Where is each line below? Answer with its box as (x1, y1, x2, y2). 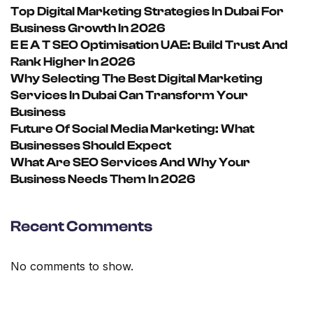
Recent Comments (10, 217, 152, 236)
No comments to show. (10, 259, 133, 274)
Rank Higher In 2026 (10, 54, 136, 70)
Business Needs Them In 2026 (10, 172, 196, 187)
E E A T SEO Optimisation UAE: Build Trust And (10, 38, 288, 53)
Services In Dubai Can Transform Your (10, 88, 248, 103)
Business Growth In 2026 (10, 21, 166, 36)
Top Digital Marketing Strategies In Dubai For (10, 4, 284, 20)
